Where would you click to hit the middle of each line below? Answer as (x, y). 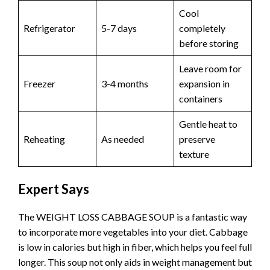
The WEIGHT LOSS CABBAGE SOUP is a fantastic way (133, 217)
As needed (123, 139)
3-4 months (125, 84)
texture (194, 154)
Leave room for (210, 69)
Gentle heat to (208, 124)
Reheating (44, 139)
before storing (209, 43)
